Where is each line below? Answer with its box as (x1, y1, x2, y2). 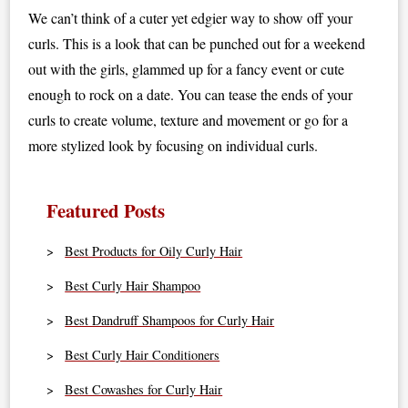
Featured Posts (46, 196, 166, 224)
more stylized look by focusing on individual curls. (28, 135, 319, 155)
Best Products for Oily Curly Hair (65, 241, 243, 260)
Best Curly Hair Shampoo (65, 276, 201, 294)
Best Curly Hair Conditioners (65, 345, 220, 363)
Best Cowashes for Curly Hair (65, 380, 223, 398)
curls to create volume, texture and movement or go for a (28, 109, 349, 129)
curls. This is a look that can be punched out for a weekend (28, 33, 366, 53)
